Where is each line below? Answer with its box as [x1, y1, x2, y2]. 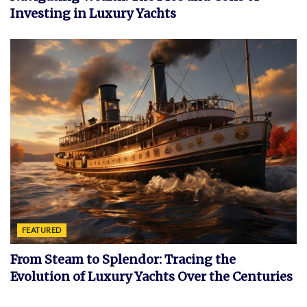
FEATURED [22, 225, 62, 234]
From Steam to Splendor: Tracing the [10, 251, 236, 267]
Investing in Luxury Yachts [10, 5, 176, 21]
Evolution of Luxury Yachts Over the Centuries [10, 268, 293, 284]
